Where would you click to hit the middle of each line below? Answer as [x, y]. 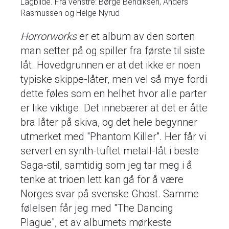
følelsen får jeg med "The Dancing [97, 208]
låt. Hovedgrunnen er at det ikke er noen [110, 65]
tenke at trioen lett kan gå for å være [102, 179]
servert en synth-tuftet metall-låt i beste [110, 151]
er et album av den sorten [136, 36]
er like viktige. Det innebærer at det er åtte [114, 108]
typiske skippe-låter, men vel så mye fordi [114, 79]
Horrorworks [49, 36]
